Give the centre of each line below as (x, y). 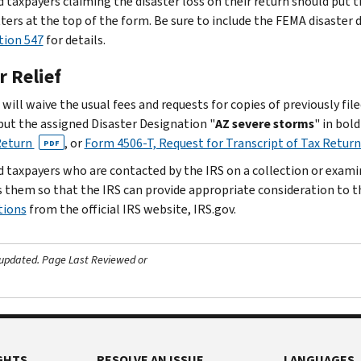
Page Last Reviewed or (93, 259)
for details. (74, 39)
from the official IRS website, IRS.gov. (131, 209)
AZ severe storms (264, 123)
